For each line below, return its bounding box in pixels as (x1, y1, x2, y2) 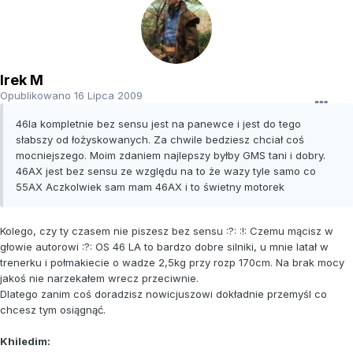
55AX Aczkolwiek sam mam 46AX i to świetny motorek (16, 180, 284, 194)
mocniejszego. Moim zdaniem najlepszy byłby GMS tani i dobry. (16, 149, 325, 162)
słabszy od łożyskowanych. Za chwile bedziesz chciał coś (16, 133, 304, 147)
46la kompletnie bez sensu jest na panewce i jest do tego (16, 117, 301, 131)
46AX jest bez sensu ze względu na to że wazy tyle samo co (16, 165, 316, 178)
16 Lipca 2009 (74, 89, 143, 102)
